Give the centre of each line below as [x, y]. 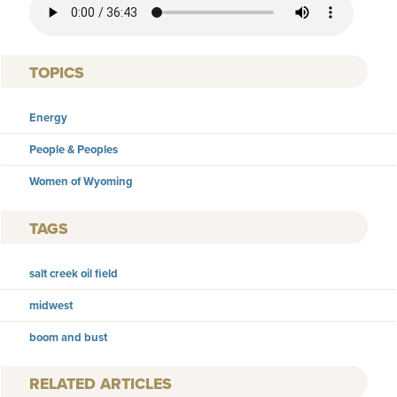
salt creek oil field [74, 273]
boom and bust [68, 337]
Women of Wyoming [81, 181]
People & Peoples [74, 149]
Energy [48, 117]
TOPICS [57, 73]
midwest [51, 305]
